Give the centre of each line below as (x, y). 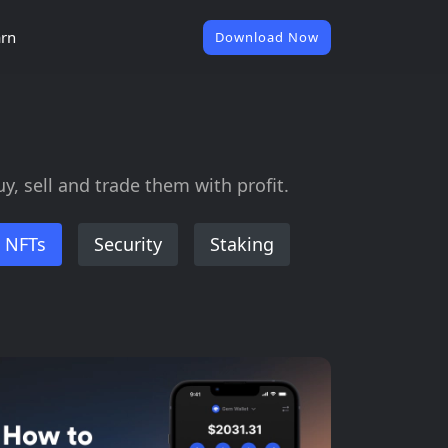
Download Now (267, 36)
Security (128, 244)
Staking (242, 244)
